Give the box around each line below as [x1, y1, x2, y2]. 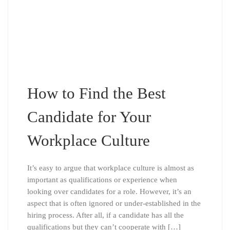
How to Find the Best [27, 84, 166, 103]
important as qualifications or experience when [27, 176, 177, 184]
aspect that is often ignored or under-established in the [27, 199, 201, 208]
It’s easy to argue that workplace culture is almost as [27, 164, 194, 172]
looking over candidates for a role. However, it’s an [27, 187, 191, 196]
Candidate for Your [27, 108, 151, 126]
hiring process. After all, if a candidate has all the [27, 211, 184, 220]
